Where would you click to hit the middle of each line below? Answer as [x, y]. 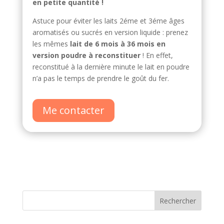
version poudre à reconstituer [86, 55]
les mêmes [51, 44]
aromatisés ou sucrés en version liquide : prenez [110, 32]
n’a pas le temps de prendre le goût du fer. [101, 78]
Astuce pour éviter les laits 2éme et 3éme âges [108, 21]
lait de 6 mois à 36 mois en [117, 44]
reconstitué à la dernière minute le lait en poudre [111, 67]
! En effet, [156, 55]
